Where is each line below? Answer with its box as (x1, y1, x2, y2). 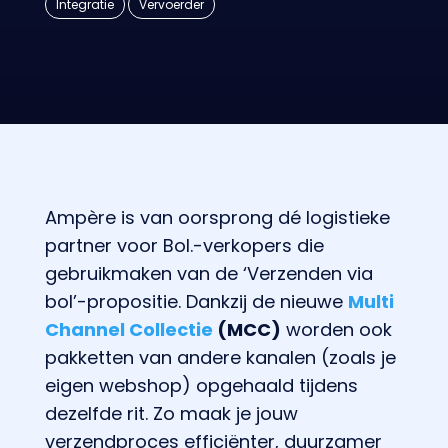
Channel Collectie (44, 316, 213, 342)
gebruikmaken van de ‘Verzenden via (44, 260, 373, 286)
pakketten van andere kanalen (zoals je (44, 344, 396, 370)
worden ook (280, 316, 392, 342)
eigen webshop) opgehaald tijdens (44, 372, 358, 398)
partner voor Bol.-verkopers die (44, 232, 324, 258)
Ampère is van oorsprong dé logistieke (44, 204, 390, 230)
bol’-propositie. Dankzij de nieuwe (44, 288, 348, 314)
